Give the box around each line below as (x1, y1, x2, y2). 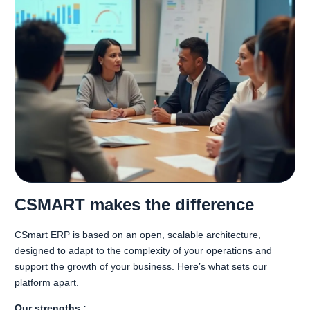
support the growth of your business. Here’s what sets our (15, 261, 267, 272)
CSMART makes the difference (15, 195, 254, 214)
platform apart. (15, 277, 79, 288)
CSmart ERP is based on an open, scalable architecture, (15, 229, 261, 240)
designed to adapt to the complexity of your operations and (15, 245, 272, 256)
